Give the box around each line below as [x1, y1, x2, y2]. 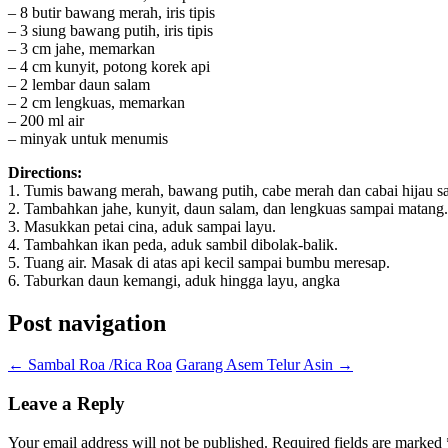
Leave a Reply [8, 393, 125, 415]
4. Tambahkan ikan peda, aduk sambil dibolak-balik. [8, 235, 338, 253]
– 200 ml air [8, 111, 84, 129]
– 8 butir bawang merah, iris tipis [8, 3, 215, 21]
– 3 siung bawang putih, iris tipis [8, 21, 213, 39]
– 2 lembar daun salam [8, 75, 150, 93]
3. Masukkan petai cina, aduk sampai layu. [8, 217, 276, 235]
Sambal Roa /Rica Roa [24, 356, 172, 374]
